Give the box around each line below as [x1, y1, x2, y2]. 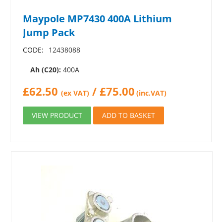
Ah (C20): [30, 65, 61, 74]
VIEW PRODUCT [32, 111, 82, 120]
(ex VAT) [61, 88, 89, 98]
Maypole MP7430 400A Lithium [23, 12, 172, 25]
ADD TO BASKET [102, 111, 155, 120]
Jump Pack [23, 26, 75, 39]
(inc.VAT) [136, 88, 166, 98]
